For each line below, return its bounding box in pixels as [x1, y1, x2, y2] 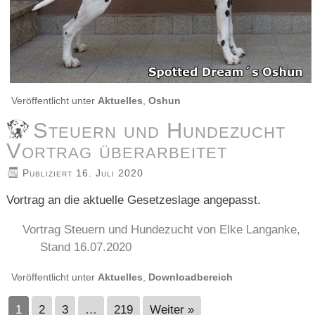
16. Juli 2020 [76, 167, 144, 179]
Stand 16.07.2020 [40, 240, 132, 255]
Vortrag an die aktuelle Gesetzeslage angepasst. [6, 193, 262, 207]
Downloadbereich [148, 271, 233, 283]
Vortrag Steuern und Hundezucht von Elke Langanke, [22, 223, 301, 237]
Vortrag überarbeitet [6, 139, 228, 164]
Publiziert [22, 167, 73, 179]
